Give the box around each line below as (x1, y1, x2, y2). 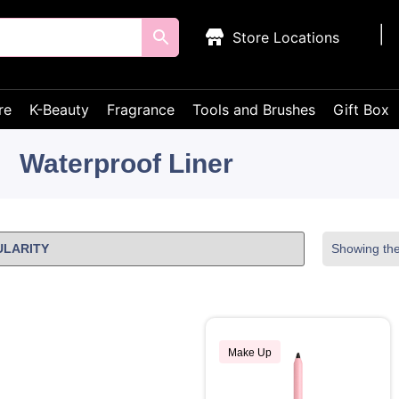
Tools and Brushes (192, 101, 315, 118)
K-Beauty (29, 101, 89, 118)
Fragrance (107, 101, 175, 118)
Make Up (227, 346, 272, 359)
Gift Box (333, 101, 389, 118)
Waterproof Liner (20, 149, 233, 178)
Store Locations (232, 28, 340, 46)
